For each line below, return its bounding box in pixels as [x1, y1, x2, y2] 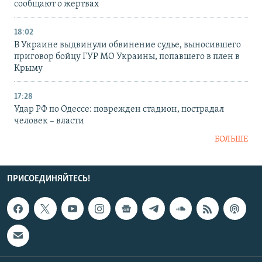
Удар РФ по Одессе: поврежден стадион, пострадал [14, 105, 224, 115]
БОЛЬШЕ [215, 135, 248, 144]
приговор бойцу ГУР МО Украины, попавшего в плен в [14, 52, 240, 62]
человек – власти [14, 116, 84, 126]
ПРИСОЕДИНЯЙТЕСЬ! [7, 174, 90, 184]
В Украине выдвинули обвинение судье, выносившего [14, 40, 241, 50]
